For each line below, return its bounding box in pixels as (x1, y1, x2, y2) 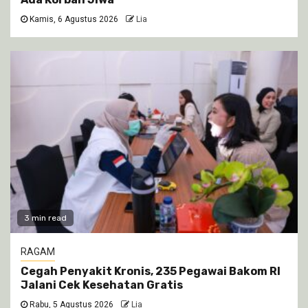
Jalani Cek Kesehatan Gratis (21, 278, 183, 291)
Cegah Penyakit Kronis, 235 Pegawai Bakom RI (21, 265, 280, 278)
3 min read (24, 213, 67, 223)
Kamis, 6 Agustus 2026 (27, 14, 118, 24)
